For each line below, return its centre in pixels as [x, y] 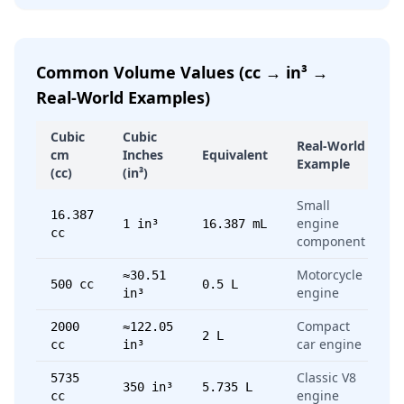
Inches [143, 155]
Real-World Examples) [123, 97]
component [331, 241]
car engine [329, 344]
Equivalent [235, 155]
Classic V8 [326, 377]
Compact [323, 326]
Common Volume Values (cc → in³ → [182, 72]
